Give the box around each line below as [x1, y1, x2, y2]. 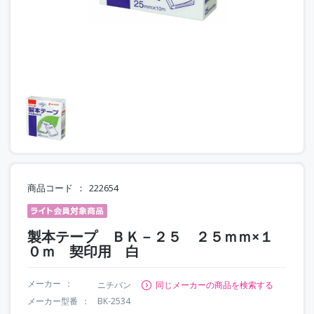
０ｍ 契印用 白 [27, 241, 139, 261]
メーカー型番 [27, 294, 78, 307]
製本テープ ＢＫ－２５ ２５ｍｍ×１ [27, 226, 273, 246]
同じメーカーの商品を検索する [156, 278, 273, 291]
